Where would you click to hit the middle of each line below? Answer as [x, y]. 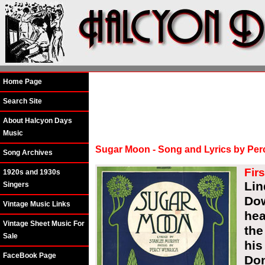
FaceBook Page [30, 256]
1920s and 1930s [32, 172]
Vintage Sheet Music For [44, 224]
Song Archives [28, 153]
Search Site [22, 101]
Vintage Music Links [37, 204]
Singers [16, 185]
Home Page [22, 82]
